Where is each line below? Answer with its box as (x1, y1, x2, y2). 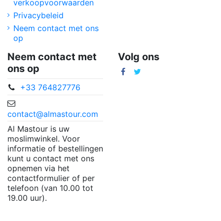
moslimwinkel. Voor (7, 134, 80, 144)
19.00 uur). (7, 193, 47, 203)
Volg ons (118, 51, 159, 63)
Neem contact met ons (13, 23, 99, 34)
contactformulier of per (7, 173, 95, 184)
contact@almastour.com (7, 109, 98, 119)
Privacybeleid (13, 10, 64, 20)
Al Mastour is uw (7, 124, 70, 134)
